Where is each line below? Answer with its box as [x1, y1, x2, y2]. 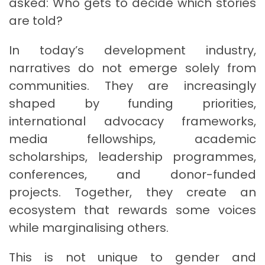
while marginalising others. [9, 219, 169, 236]
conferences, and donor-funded [9, 166, 256, 183]
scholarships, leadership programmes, [9, 148, 256, 165]
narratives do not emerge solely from [9, 59, 256, 76]
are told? [9, 12, 63, 29]
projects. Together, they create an [9, 183, 256, 201]
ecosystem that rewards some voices [9, 201, 256, 218]
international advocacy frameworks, [9, 112, 256, 130]
